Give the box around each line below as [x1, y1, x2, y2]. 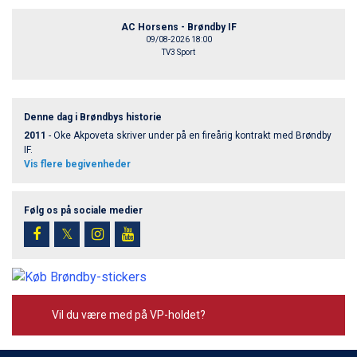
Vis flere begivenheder [24, 159, 131, 171]
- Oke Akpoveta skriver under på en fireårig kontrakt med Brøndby [46, 130, 331, 142]
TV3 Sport [162, 48, 195, 57]
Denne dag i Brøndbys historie [24, 112, 162, 124]
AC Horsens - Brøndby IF [120, 22, 237, 33]
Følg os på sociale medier [24, 205, 143, 217]
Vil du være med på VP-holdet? [52, 308, 206, 322]
